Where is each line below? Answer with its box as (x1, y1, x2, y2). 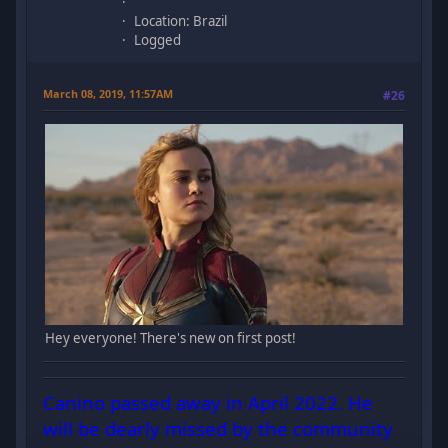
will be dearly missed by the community (43, 416, 394, 442)
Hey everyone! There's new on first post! (45, 328, 297, 347)
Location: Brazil (134, 11, 228, 30)
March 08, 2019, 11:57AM (43, 85, 174, 101)
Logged (134, 30, 182, 49)
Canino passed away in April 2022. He (43, 390, 374, 416)
